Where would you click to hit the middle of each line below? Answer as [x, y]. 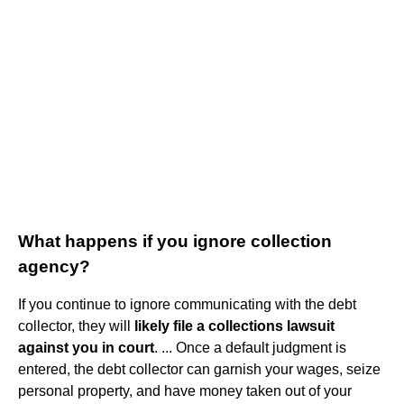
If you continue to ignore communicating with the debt [187, 304]
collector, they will [76, 326]
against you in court [86, 347]
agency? [54, 266]
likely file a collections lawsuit [234, 326]
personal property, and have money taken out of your [185, 390]
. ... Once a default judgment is [250, 347]
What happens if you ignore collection [175, 241]
